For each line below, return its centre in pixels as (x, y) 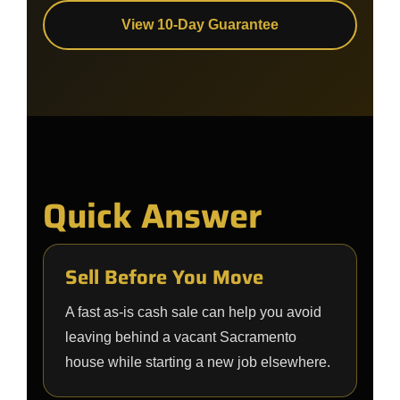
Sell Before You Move (164, 277)
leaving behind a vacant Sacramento (181, 337)
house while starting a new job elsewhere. (198, 362)
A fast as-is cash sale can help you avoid (193, 312)
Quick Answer (153, 216)
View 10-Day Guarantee (200, 25)
